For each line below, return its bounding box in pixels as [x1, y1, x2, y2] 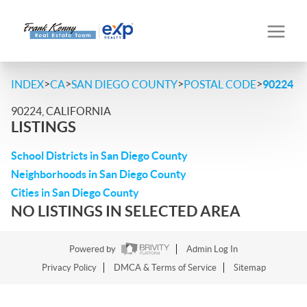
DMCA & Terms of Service [113, 262, 217, 273]
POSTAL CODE [184, 78, 256, 90]
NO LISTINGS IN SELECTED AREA [11, 202, 241, 219]
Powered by [69, 244, 118, 255]
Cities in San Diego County [11, 186, 139, 199]
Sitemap [233, 262, 266, 273]
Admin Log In [186, 244, 238, 255]
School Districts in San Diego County [11, 149, 188, 162]
